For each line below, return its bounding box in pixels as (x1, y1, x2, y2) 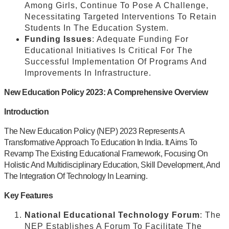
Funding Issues (25, 34, 92, 43)
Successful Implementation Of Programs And (25, 57, 207, 66)
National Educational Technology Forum (25, 210, 200, 219)
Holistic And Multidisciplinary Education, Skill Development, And (4, 160, 220, 169)
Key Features (4, 191, 53, 200)
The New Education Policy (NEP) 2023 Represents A (4, 126, 184, 135)
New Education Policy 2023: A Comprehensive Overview (4, 87, 208, 97)
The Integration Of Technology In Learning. (4, 171, 147, 180)
